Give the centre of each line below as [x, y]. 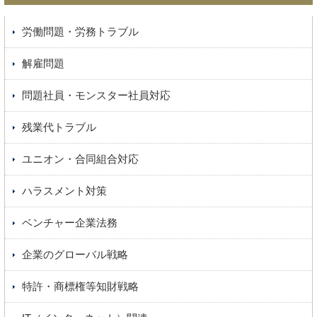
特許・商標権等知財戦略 [81, 287]
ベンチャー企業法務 [70, 223]
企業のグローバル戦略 [75, 255]
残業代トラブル [59, 127]
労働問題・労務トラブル [81, 32]
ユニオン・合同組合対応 [81, 159]
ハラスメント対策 [65, 191]
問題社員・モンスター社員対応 [97, 96]
